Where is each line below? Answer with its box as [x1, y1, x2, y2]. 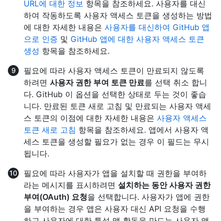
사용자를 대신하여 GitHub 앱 [105, 22, 210, 33]
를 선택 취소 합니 [145, 77, 207, 88]
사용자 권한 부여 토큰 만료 [50, 77, 145, 88]
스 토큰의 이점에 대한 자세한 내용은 [24, 113, 157, 123]
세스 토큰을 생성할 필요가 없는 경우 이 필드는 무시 [24, 137, 209, 147]
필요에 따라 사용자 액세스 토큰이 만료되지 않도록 [24, 66, 204, 76]
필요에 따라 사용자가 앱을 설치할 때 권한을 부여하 [24, 168, 207, 179]
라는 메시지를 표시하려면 [24, 180, 118, 190]
